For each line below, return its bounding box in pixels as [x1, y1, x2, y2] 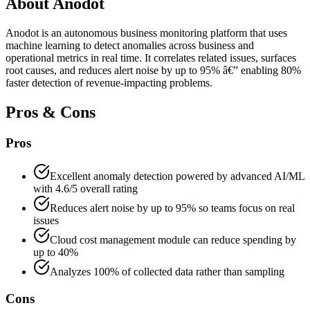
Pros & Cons [6, 102, 95, 121]
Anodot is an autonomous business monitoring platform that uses [6, 26, 287, 39]
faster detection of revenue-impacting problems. [6, 76, 212, 89]
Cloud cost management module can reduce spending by [50, 234, 296, 246]
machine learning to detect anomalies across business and [6, 39, 254, 51]
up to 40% [33, 246, 78, 259]
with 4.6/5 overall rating [33, 183, 138, 195]
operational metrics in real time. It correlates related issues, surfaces [6, 51, 296, 64]
